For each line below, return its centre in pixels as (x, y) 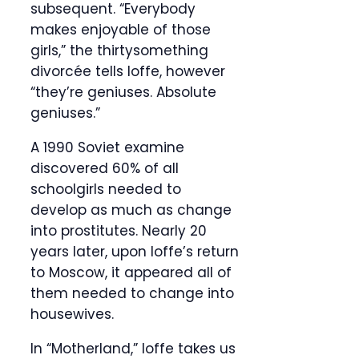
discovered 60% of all (105, 169)
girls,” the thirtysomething (119, 51)
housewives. (74, 315)
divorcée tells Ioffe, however (128, 72)
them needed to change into (132, 294)
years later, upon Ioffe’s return (135, 252)
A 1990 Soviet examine (107, 148)
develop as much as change (131, 210)
